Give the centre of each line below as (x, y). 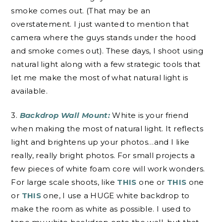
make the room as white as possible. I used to (101, 209)
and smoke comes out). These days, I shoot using (107, 51)
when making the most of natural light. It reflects (107, 129)
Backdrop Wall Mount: (65, 115)
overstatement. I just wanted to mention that (100, 24)
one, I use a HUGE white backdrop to (115, 196)
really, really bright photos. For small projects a (103, 156)
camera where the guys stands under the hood (104, 37)
